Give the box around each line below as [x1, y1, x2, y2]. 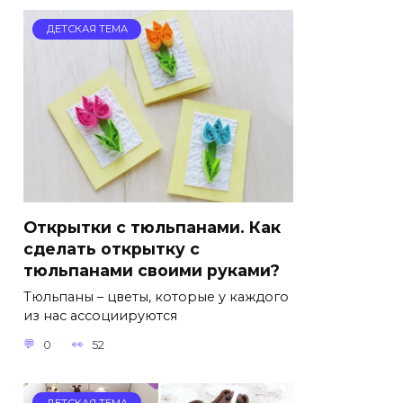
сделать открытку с [23, 238, 200, 258]
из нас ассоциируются [23, 308, 177, 325]
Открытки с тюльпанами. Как [23, 217, 281, 237]
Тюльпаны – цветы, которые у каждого [23, 289, 289, 306]
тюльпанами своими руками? [23, 260, 280, 280]
